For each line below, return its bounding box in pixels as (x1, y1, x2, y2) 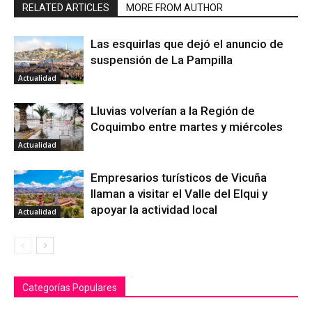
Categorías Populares (22, 281, 117, 293)
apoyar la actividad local (91, 202, 217, 217)
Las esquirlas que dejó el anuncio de (91, 36, 283, 51)
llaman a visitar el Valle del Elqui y (91, 186, 267, 201)
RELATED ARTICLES (22, 1, 109, 13)
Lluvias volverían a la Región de (91, 103, 255, 118)
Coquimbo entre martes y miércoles (91, 119, 283, 134)
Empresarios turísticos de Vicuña (91, 170, 267, 185)
